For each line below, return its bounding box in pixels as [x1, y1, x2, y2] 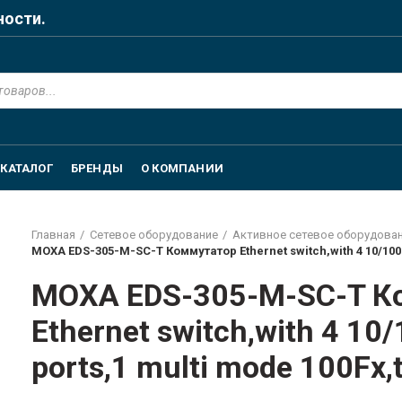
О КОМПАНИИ [141, 161, 224, 175]
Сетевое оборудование [90, 228, 219, 241]
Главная [31, 228, 76, 241]
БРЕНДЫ [70, 161, 124, 175]
